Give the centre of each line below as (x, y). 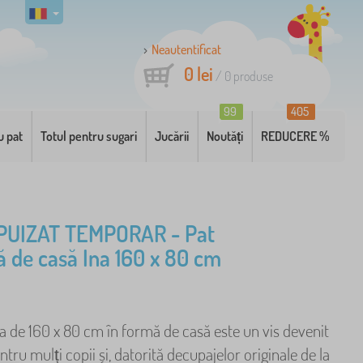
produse (252, 76)
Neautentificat (186, 49)
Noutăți (225, 136)
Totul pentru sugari (89, 136)
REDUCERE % (295, 136)
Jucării (172, 136)
